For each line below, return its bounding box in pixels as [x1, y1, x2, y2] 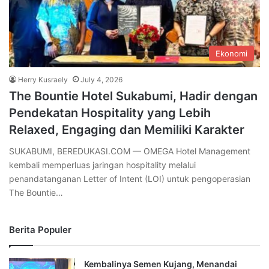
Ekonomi [216, 49, 247, 59]
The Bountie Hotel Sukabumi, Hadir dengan [9, 89, 258, 104]
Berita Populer [9, 224, 71, 236]
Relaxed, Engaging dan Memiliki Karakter [9, 122, 244, 138]
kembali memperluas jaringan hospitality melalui [9, 160, 196, 171]
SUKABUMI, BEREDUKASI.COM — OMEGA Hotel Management [9, 146, 250, 157]
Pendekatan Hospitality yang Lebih [9, 106, 211, 121]
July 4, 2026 [80, 75, 122, 85]
